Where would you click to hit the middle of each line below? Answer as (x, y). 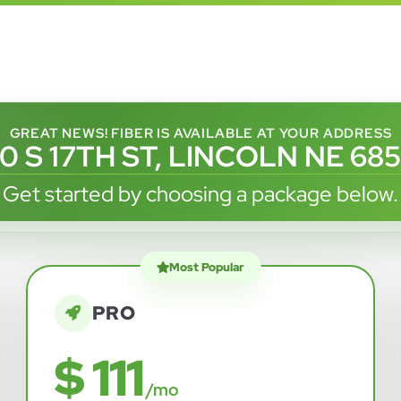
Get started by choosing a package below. (200, 194)
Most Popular (207, 267)
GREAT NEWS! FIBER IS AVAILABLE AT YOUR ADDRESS (200, 134)
